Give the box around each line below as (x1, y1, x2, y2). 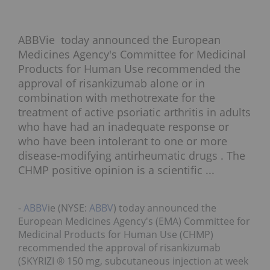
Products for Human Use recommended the (18, 61, 240, 77)
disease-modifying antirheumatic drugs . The (18, 148, 245, 163)
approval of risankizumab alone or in (18, 76, 205, 91)
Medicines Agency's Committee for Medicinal (18, 47, 246, 62)
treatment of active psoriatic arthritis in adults (18, 105, 251, 120)
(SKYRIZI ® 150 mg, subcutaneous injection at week (18, 254, 248, 268)
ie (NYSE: (48, 201, 89, 215)
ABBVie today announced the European (18, 33, 221, 48)
